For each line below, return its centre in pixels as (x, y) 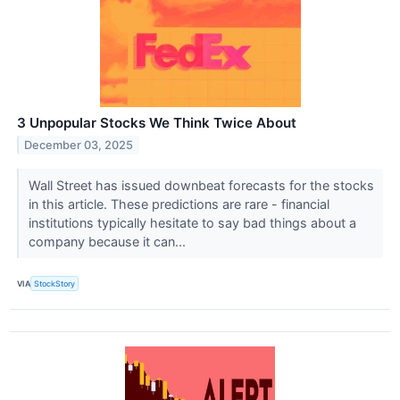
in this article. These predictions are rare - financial (179, 204)
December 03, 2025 (79, 146)
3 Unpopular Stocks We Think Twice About (157, 123)
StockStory (55, 284)
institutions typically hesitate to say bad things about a (192, 223)
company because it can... (108, 242)
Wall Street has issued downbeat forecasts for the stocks (201, 186)
